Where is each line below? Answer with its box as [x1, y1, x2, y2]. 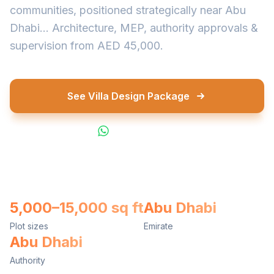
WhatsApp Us [114, 125, 177, 137]
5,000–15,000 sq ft [10, 199, 144, 217]
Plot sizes [10, 221, 48, 231]
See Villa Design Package [67, 90, 190, 102]
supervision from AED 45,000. [10, 39, 163, 52]
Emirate [144, 221, 173, 231]
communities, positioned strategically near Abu [10, 4, 246, 17]
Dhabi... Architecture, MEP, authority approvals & [10, 21, 258, 34]
